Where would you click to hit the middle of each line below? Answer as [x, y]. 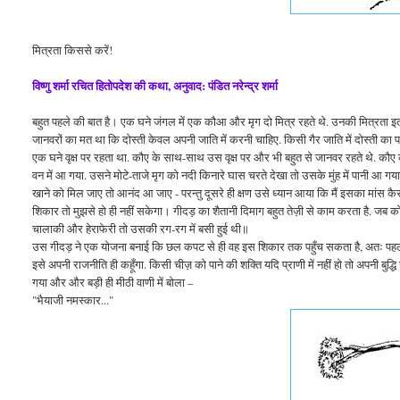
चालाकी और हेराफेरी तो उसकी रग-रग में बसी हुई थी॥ [141, 228]
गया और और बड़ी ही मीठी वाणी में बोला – [113, 282]
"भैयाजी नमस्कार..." [73, 300]
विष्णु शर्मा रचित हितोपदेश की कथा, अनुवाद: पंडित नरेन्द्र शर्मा [155, 85]
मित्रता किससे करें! [73, 50]
